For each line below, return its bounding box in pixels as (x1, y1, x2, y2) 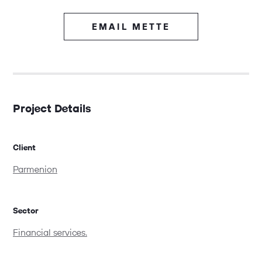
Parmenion (13, 164, 57, 175)
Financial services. (13, 227, 87, 238)
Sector (13, 206, 39, 215)
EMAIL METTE (91, 23, 171, 32)
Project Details (13, 104, 91, 115)
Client (13, 143, 36, 152)
